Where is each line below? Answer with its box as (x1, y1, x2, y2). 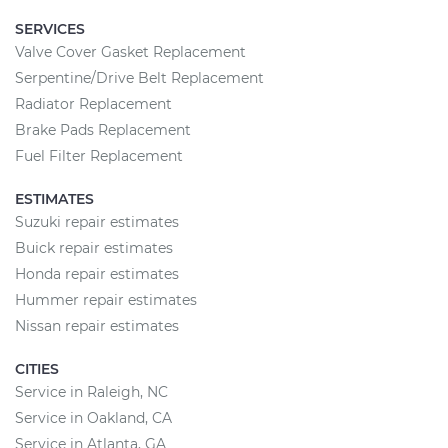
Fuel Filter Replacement (15, 147, 183, 166)
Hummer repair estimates (15, 291, 197, 310)
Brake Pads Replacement (15, 121, 191, 140)
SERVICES (15, 20, 85, 39)
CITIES (15, 360, 59, 379)
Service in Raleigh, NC (15, 383, 168, 402)
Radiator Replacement (15, 95, 172, 114)
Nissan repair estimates (15, 317, 179, 336)
